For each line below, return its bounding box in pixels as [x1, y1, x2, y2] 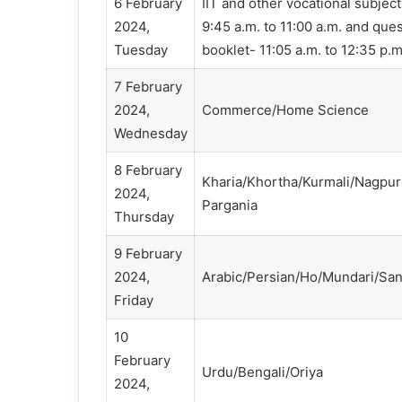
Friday [113, 292, 153, 310]
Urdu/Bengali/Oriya [201, 363, 323, 381]
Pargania [201, 197, 258, 214]
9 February [113, 245, 182, 263]
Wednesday [113, 125, 188, 143]
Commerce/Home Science [201, 101, 369, 119]
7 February [113, 78, 182, 96]
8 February [113, 162, 182, 179]
